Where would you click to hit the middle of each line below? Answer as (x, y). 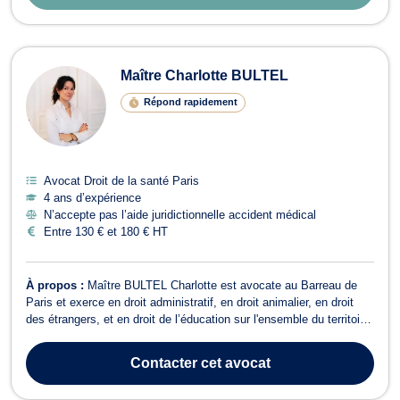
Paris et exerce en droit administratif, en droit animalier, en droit (190, 302)
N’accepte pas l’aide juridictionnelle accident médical (180, 214)
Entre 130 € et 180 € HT (106, 231)
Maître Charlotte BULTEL (204, 75)
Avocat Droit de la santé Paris (121, 180)
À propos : (57, 285)
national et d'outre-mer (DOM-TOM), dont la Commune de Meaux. (195, 336)
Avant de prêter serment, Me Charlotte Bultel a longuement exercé (197, 353)
